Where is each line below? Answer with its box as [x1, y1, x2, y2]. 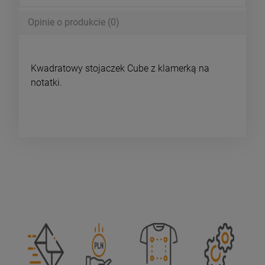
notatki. [31, 77, 62, 89]
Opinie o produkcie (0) [28, 17, 119, 28]
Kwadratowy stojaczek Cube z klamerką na [31, 63, 209, 75]
